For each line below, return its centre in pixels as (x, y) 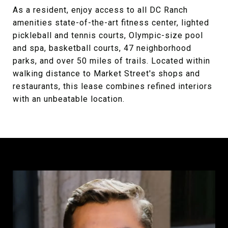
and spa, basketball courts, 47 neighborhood (102, 48)
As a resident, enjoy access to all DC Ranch (100, 10)
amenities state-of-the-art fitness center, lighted (111, 23)
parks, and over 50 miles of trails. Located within (111, 61)
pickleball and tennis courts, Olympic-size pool (108, 35)
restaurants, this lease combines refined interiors (112, 86)
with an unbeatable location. (69, 99)
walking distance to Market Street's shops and (106, 74)
